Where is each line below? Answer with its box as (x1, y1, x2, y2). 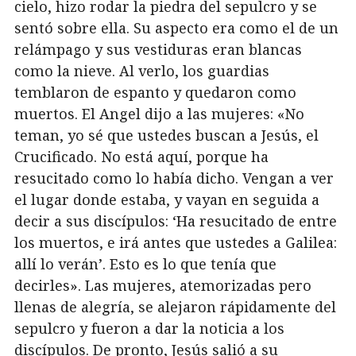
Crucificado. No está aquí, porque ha (14, 147, 269, 166)
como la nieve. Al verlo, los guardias (14, 61, 269, 80)
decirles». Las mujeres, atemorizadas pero (14, 276, 311, 295)
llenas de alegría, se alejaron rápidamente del (14, 297, 336, 316)
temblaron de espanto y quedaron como (14, 83, 296, 102)
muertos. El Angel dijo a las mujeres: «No (14, 104, 304, 123)
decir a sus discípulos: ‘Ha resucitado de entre (14, 211, 337, 230)
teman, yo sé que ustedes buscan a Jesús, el (14, 126, 319, 145)
